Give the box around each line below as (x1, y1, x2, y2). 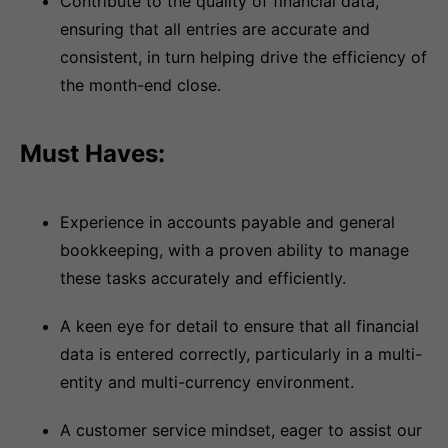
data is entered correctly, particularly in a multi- (60, 344, 422, 364)
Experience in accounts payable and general (60, 212, 395, 232)
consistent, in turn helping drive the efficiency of (60, 47, 427, 67)
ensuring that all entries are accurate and (60, 19, 370, 39)
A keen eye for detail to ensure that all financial (60, 316, 419, 336)
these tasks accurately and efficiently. (60, 268, 346, 288)
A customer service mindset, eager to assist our (60, 420, 422, 440)
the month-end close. (60, 75, 221, 95)
